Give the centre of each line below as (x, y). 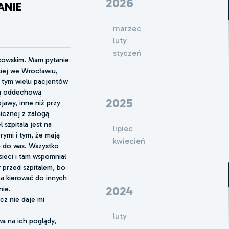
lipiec (123, 128)
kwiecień (129, 141)
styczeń (127, 53)
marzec (127, 28)
